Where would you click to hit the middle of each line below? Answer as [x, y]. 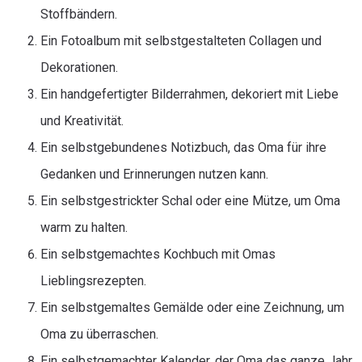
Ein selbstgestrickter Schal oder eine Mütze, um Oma [190, 201]
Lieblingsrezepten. [93, 281]
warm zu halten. [84, 227]
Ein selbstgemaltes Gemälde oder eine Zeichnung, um [192, 307]
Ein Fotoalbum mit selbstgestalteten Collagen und [181, 41]
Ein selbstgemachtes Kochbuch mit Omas [158, 254]
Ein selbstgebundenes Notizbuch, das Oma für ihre [183, 147]
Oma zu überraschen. [99, 334]
